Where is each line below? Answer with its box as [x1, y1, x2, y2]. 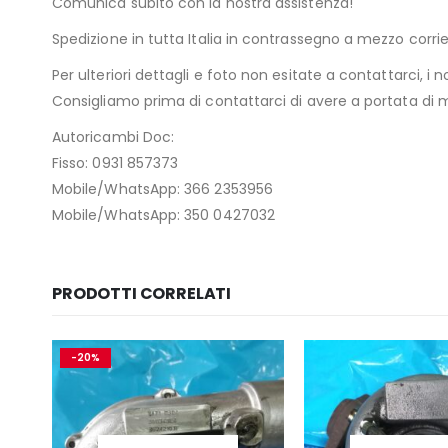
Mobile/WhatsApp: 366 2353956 [52, 179, 273, 200]
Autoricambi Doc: [52, 127, 175, 148]
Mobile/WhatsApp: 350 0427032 [52, 205, 275, 226]
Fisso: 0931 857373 [52, 153, 179, 174]
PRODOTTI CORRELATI [52, 282, 232, 306]
